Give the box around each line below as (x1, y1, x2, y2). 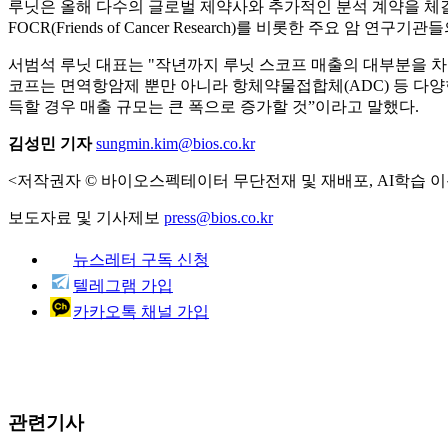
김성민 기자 (8, 134, 92, 152)
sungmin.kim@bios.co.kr (96, 134, 255, 152)
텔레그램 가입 (73, 276, 173, 294)
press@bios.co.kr (164, 208, 273, 226)
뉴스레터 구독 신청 (73, 250, 209, 268)
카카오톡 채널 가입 (73, 302, 209, 320)
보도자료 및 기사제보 (8, 208, 164, 226)
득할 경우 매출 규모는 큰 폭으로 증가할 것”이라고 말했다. (8, 97, 419, 115)
